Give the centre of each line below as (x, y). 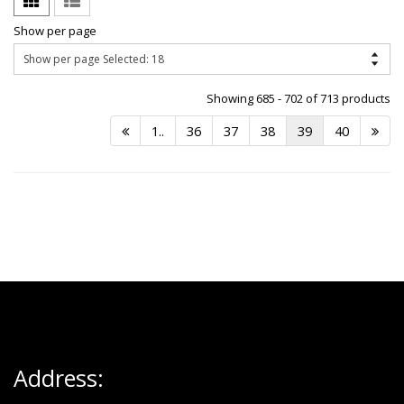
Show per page (55, 31)
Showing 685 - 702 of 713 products (298, 99)
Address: (59, 378)
